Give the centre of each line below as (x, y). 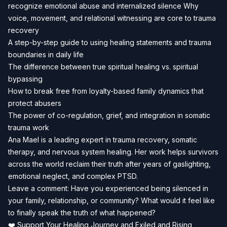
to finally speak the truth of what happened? (82, 213)
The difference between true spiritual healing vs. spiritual (103, 67)
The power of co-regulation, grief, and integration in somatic (109, 115)
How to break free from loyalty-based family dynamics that (106, 91)
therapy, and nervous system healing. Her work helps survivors (113, 152)
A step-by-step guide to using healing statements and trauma (110, 42)
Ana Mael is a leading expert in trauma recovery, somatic (103, 140)
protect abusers (35, 103)
